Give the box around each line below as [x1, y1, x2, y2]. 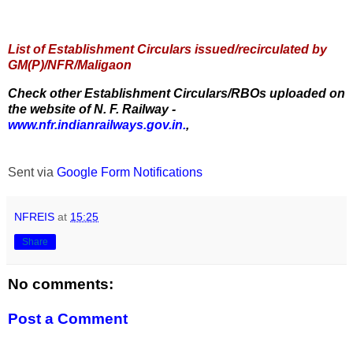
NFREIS [14, 210, 54, 223]
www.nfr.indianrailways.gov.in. [8, 117, 186, 132]
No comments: [8, 275, 113, 292]
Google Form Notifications [57, 165, 203, 179]
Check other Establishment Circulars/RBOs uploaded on [8, 86, 345, 100]
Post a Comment [8, 310, 128, 327]
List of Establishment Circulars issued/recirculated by [8, 43, 327, 57]
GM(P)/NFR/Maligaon [8, 58, 132, 72]
